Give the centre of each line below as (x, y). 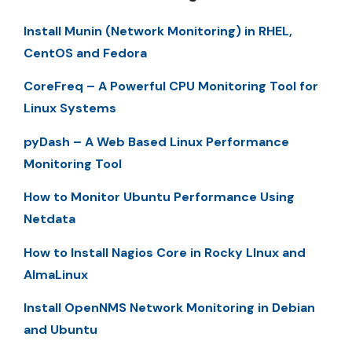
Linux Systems (70, 108)
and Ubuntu (60, 329)
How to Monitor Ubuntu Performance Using (159, 197)
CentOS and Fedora (85, 53)
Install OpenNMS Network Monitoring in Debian (169, 307)
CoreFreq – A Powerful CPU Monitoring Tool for (171, 86)
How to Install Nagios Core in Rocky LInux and (165, 252)
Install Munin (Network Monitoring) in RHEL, (158, 31)
